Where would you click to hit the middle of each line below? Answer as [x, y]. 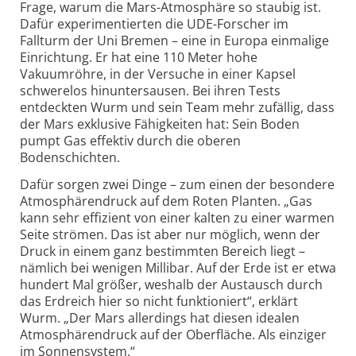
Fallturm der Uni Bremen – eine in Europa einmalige [174, 40]
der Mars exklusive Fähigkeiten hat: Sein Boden [160, 124]
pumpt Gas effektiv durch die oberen [130, 140]
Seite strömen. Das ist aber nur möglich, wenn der [170, 234]
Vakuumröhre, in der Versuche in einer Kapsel [158, 74]
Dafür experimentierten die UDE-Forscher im [154, 23]
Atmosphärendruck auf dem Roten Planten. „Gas [166, 201]
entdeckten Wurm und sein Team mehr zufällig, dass [177, 107]
